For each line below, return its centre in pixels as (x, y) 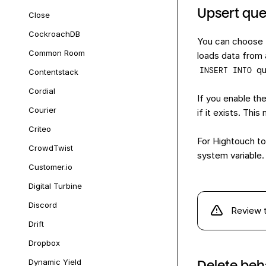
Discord (43, 205)
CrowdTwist (51, 148)
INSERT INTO (226, 71)
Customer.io (50, 167)
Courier (42, 110)
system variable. (231, 156)
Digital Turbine (55, 186)
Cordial (42, 91)
